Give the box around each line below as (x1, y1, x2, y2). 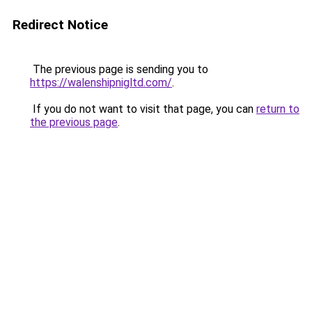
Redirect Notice (13, 17, 108, 33)
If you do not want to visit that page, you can (30, 102, 256, 116)
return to (256, 102, 299, 116)
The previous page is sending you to (30, 63, 208, 76)
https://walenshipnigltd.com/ (30, 76, 172, 89)
